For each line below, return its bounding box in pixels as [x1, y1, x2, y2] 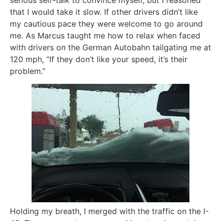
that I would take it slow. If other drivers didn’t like [10, 7, 198, 17]
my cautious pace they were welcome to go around [10, 19, 203, 29]
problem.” [10, 66, 45, 76]
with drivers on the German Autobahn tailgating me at [10, 42, 211, 53]
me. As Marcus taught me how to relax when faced [10, 31, 200, 41]
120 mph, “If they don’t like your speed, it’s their [10, 54, 187, 65]
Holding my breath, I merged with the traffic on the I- [10, 206, 209, 217]
